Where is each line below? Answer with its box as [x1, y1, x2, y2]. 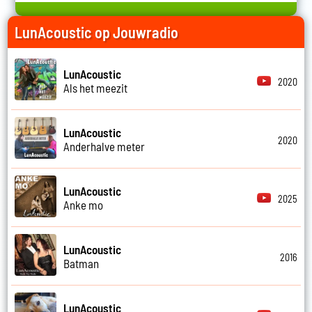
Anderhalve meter [63, 139, 146, 153]
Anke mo [63, 197, 104, 212]
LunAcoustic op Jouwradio [15, 23, 179, 42]
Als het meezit [63, 80, 128, 95]
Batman [63, 256, 100, 270]
